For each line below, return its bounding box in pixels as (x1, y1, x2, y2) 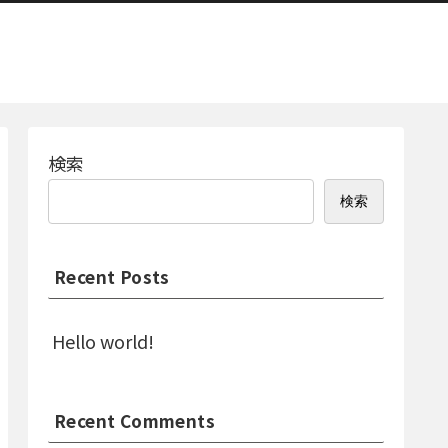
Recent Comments (54, 407, 215, 433)
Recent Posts (54, 264, 170, 290)
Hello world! (52, 328, 154, 355)
